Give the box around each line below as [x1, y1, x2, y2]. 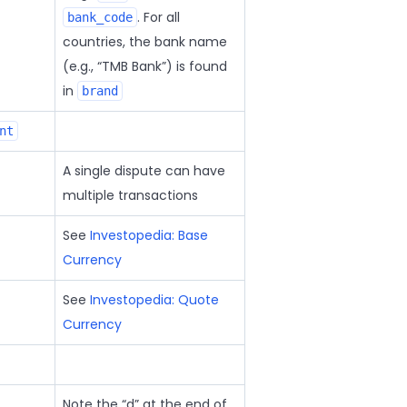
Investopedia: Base [89, 226, 208, 244]
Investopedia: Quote [89, 291, 219, 309]
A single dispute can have [62, 162, 225, 180]
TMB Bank [101, 57, 162, 75]
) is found [165, 57, 227, 75]
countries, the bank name [62, 33, 227, 51]
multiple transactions [62, 186, 198, 204]
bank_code [66, 10, 133, 25]
